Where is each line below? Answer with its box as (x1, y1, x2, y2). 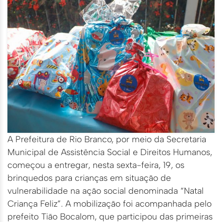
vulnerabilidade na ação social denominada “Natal (7, 185, 204, 196)
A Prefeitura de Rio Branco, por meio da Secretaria (7, 133, 206, 144)
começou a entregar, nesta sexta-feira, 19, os (7, 159, 184, 170)
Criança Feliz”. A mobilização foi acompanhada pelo (7, 198, 212, 209)
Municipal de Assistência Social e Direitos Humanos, (7, 146, 212, 157)
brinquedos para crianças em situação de (7, 172, 171, 183)
